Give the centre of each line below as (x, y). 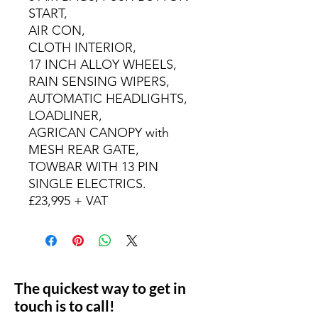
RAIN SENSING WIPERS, (99, 82)
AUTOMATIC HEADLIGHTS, (108, 99)
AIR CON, (57, 31)
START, (48, 13)
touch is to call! (65, 306)
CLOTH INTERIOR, (82, 48)
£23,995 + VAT (68, 201)
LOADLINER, (65, 116)
